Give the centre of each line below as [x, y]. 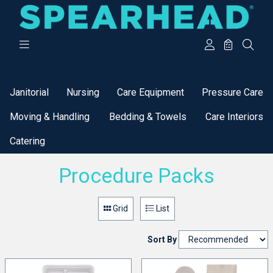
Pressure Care [232, 92]
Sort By [162, 240]
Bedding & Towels [147, 116]
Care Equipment [151, 92]
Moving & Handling [50, 116]
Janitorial [29, 92]
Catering [27, 141]
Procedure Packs [136, 175]
